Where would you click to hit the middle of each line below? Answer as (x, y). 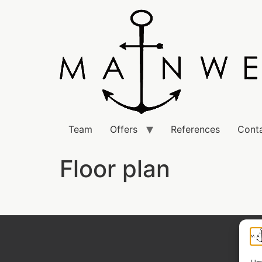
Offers (124, 129)
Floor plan (115, 169)
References (195, 129)
